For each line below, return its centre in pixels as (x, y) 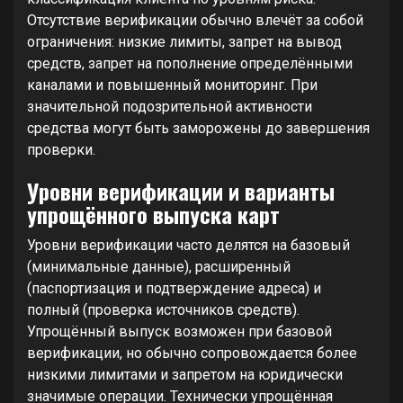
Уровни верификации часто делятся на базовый (188, 245)
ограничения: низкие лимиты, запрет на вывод (184, 42)
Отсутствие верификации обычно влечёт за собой (195, 20)
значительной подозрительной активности (170, 107)
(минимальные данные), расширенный (159, 267)
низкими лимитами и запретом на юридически (185, 375)
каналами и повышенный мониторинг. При (172, 85)
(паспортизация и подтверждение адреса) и (174, 288)
